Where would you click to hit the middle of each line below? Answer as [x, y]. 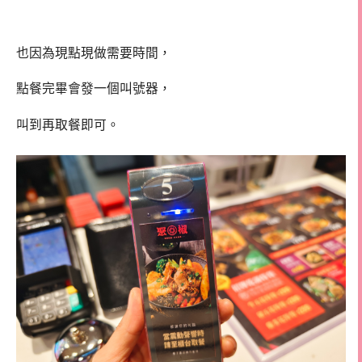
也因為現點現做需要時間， [94, 53]
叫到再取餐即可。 [68, 125]
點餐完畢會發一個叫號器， [94, 89]
